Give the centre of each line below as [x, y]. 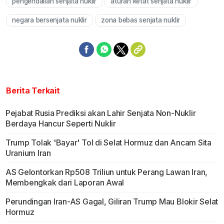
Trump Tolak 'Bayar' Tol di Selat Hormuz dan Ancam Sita [108, 143]
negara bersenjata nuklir [49, 20]
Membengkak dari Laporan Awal [65, 183]
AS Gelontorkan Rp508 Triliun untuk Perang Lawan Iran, [106, 172]
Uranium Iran [28, 153]
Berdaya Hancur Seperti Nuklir [60, 124]
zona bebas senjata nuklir [141, 20]
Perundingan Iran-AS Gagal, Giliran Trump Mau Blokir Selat [112, 202]
